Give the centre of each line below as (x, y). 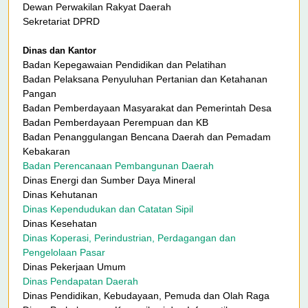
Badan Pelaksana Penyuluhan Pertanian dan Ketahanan (145, 79)
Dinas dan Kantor (59, 51)
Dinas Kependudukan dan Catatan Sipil (108, 209)
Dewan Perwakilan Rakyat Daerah (100, 7)
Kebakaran (46, 152)
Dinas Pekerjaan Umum (74, 267)
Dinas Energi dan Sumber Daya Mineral (109, 180)
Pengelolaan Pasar (64, 253)
